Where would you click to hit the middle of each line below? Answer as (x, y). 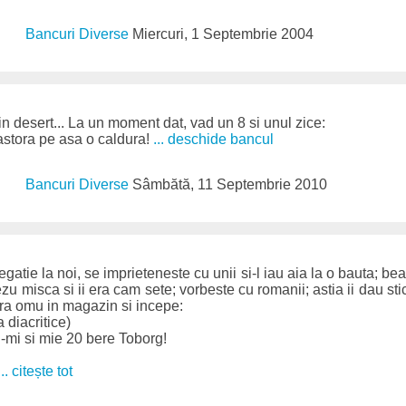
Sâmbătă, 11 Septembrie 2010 (230, 185)
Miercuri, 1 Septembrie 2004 (223, 34)
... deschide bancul (213, 140)
